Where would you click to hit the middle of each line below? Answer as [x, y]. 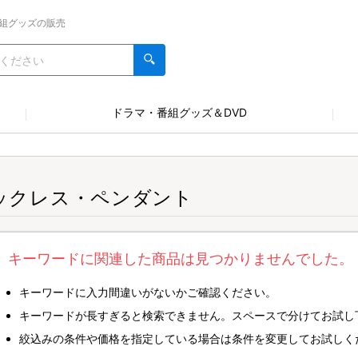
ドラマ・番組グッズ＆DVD [179, 112]
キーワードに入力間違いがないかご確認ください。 [148, 292]
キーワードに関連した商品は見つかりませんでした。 [181, 259]
